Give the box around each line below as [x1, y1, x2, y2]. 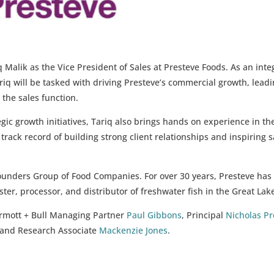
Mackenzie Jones [99, 224, 168, 236]
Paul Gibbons [127, 209, 182, 221]
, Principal [182, 209, 226, 221]
